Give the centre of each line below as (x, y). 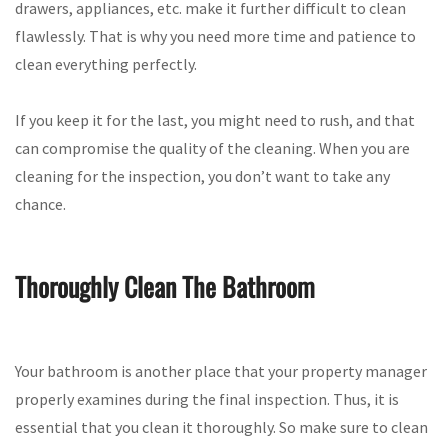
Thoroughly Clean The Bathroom (165, 287)
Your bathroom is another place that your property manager (221, 370)
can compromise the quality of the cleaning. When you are (212, 147)
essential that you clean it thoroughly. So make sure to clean (221, 426)
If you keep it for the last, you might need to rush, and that (215, 119)
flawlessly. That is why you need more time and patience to (215, 35)
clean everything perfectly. (106, 63)
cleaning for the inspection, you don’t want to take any (202, 175)
